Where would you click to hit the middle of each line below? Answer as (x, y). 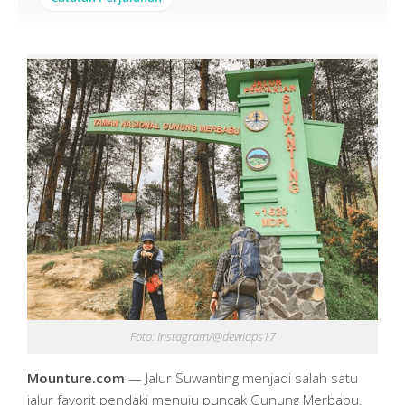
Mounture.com (76, 378)
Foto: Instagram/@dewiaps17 (202, 337)
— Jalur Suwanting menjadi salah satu (241, 378)
